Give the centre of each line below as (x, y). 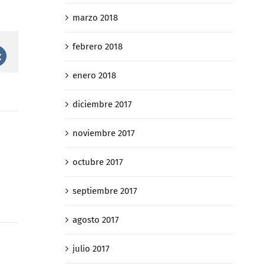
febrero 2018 (97, 47)
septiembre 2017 (105, 191)
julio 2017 (91, 249)
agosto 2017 (95, 220)
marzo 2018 (95, 18)
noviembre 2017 (103, 133)
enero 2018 (94, 76)
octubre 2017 (98, 162)
